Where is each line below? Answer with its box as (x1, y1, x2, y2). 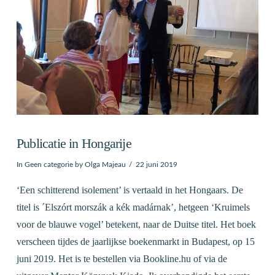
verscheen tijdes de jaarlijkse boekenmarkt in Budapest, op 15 (16, 236, 255, 247)
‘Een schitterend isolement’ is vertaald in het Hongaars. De (16, 185, 243, 196)
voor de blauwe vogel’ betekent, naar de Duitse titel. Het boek (16, 219, 256, 230)
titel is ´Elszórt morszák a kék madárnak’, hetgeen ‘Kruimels (16, 202, 250, 213)
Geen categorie (24, 160, 73, 168)
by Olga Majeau (72, 160, 126, 168)
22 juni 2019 (135, 160, 177, 168)
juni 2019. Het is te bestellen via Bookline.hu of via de (16, 254, 227, 265)
